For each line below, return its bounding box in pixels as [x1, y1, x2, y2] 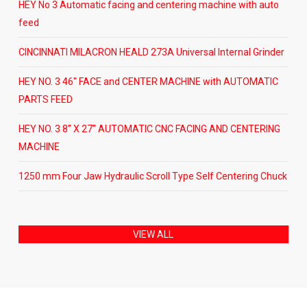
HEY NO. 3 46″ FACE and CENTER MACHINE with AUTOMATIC [18, 75, 278, 87]
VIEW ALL [133, 228, 174, 240]
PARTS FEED [18, 93, 73, 105]
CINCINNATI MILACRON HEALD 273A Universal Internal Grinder [18, 46, 284, 58]
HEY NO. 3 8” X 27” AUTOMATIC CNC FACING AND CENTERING [18, 123, 280, 134]
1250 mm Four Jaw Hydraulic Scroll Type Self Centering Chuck [18, 170, 287, 182]
